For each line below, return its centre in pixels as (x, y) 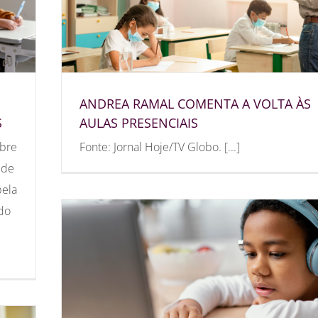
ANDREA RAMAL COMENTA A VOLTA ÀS (195, 103)
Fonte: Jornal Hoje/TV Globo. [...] (160, 147)
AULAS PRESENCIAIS (139, 122)
